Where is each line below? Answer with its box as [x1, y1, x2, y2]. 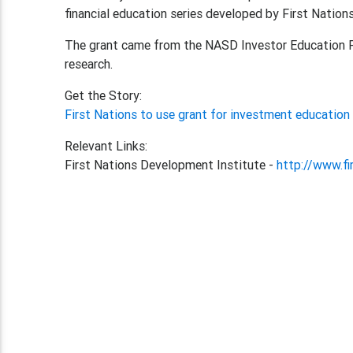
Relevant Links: [65, 138, 148, 154]
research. [65, 56, 113, 72]
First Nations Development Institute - [65, 157, 277, 173]
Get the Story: [65, 87, 143, 103]
